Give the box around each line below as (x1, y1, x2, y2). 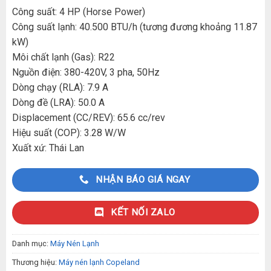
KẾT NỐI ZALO (111, 207, 175, 218)
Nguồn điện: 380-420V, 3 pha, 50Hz (11, 66, 160, 78)
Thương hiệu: (11, 257, 59, 267)
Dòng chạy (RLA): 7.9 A (11, 81, 108, 93)
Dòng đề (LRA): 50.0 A (11, 96, 105, 108)
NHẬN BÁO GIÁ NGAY (96, 174, 191, 185)
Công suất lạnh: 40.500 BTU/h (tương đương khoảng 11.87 (11, 21, 257, 33)
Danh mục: (11, 238, 50, 248)
